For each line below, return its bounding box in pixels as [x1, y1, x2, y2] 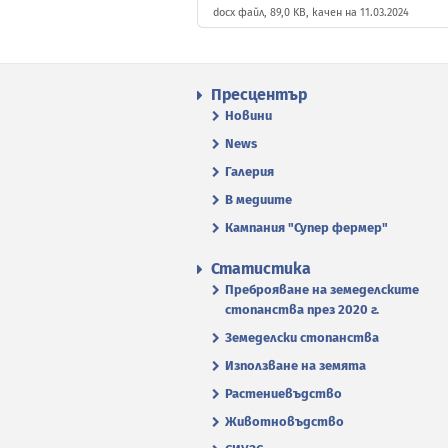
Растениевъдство [225, 386, 342, 401]
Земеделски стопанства [225, 330, 379, 345]
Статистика [211, 259, 311, 278]
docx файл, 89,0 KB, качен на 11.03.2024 [213, 6, 409, 19]
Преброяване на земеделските [225, 282, 419, 297]
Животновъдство [225, 414, 344, 429]
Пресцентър [211, 85, 307, 104]
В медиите [225, 192, 292, 207]
